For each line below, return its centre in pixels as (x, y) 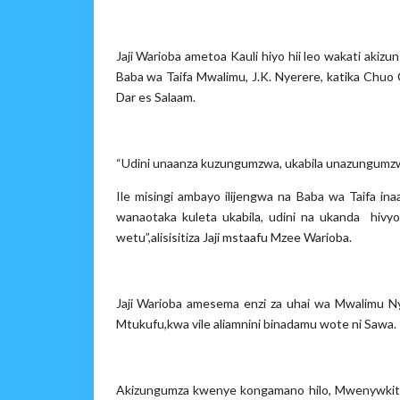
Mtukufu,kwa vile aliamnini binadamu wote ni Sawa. (256, 324)
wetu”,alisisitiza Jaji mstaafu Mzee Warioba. (233, 237)
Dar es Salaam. (155, 97)
